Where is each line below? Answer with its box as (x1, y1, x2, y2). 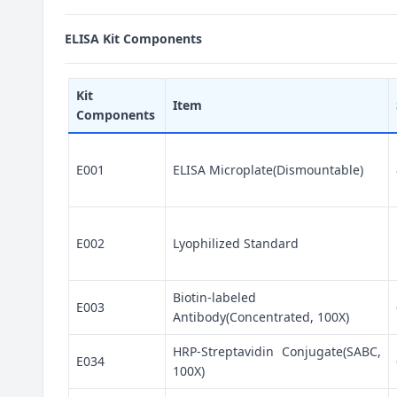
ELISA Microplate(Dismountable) (173, 161, 363, 178)
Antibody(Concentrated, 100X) (173, 308, 349, 325)
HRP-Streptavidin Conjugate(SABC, (173, 343, 381, 360)
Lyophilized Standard (173, 235, 299, 252)
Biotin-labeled (173, 289, 256, 306)
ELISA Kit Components (65, 30, 202, 47)
